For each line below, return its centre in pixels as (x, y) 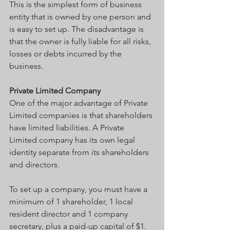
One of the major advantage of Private (80, 103)
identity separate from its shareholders (80, 152)
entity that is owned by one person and (81, 16)
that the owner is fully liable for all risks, (81, 41)
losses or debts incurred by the (66, 53)
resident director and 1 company (70, 214)
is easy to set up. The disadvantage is (78, 29)
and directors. (34, 164)
